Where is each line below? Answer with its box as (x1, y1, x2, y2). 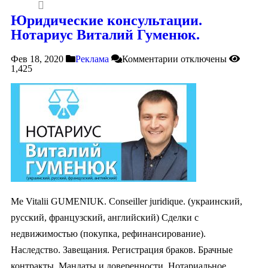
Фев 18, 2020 (11, 53, 63, 64)
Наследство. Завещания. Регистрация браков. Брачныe (11, 244, 233, 255)
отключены (178, 53, 227, 64)
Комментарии (122, 53, 178, 64)
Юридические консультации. (11, 12, 202, 28)
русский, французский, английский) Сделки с (11, 212, 199, 223)
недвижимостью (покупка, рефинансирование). (11, 228, 206, 239)
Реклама (75, 53, 109, 64)
